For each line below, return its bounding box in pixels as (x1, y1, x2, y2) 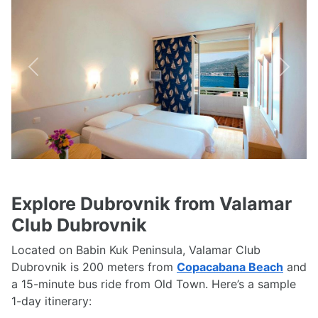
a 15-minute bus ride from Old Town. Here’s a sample (11, 277, 296, 292)
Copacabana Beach (177, 260, 283, 275)
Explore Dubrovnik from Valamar (11, 193, 292, 215)
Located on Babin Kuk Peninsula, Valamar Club (11, 243, 261, 258)
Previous (32, 67, 79, 82)
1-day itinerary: (11, 294, 92, 309)
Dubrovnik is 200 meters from (11, 260, 177, 275)
